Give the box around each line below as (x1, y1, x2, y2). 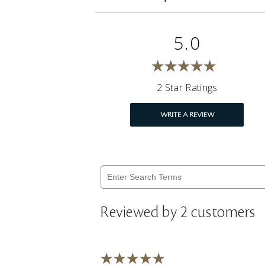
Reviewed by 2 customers (101, 204, 256, 221)
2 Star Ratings (157, 81, 218, 95)
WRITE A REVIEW (160, 111, 214, 119)
